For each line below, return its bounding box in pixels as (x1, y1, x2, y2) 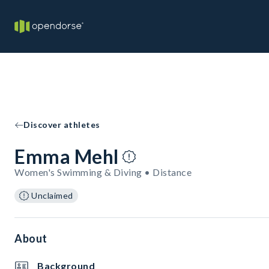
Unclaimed (31, 190, 73, 201)
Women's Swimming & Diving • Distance (14, 166, 192, 178)
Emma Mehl (14, 145, 119, 168)
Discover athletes (23, 119, 100, 130)
